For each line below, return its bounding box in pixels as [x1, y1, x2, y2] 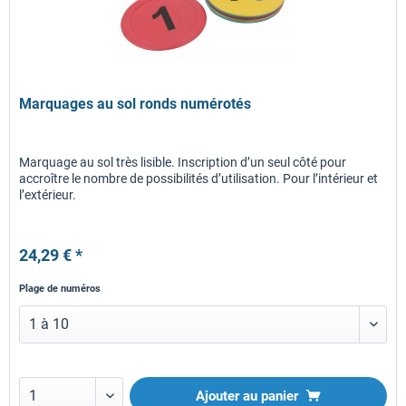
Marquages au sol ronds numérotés [19, 95, 252, 113]
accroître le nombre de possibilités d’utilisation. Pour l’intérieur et [19, 171, 379, 187]
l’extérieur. [19, 188, 77, 203]
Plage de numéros [19, 283, 101, 295]
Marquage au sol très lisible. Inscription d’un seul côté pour [19, 155, 347, 170]
